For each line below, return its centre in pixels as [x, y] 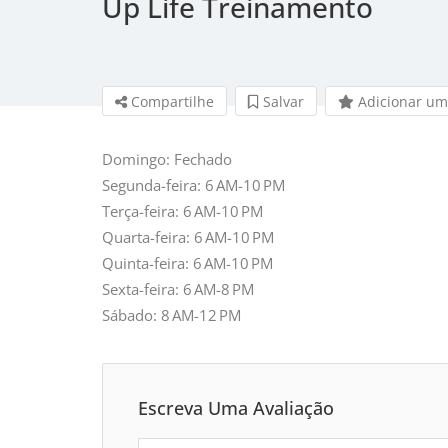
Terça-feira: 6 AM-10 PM [182, 210]
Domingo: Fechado [167, 158]
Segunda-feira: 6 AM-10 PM [193, 184]
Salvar [281, 101]
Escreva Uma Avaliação [236, 407]
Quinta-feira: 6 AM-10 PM [187, 262]
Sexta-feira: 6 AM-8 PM [178, 288]
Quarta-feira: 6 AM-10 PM [188, 236]
